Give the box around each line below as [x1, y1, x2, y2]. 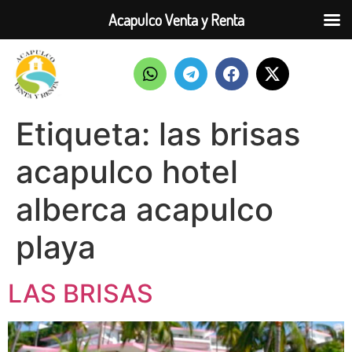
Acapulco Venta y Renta [108, 9, 244, 30]
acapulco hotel [16, 152, 238, 191]
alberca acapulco [16, 189, 273, 229]
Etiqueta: [16, 114, 159, 153]
